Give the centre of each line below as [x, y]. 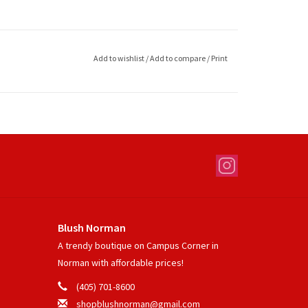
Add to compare [178, 58]
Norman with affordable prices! [120, 262]
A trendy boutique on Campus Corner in [138, 245]
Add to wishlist [119, 58]
